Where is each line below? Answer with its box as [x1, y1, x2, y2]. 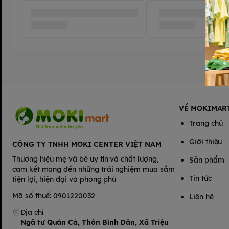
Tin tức [189, 174, 212, 183]
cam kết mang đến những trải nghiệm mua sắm [12, 165, 175, 174]
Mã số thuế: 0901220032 [12, 191, 95, 200]
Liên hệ [189, 192, 214, 201]
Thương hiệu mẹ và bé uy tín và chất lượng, [12, 154, 159, 164]
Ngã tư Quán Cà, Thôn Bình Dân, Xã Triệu [20, 218, 169, 227]
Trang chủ [189, 119, 223, 128]
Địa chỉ [20, 208, 43, 217]
